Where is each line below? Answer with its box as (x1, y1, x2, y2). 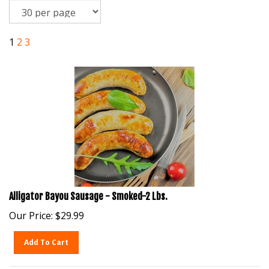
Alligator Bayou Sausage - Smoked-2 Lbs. (9, 184, 168, 196)
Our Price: (9, 203, 53, 216)
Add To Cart (24, 231, 69, 241)
